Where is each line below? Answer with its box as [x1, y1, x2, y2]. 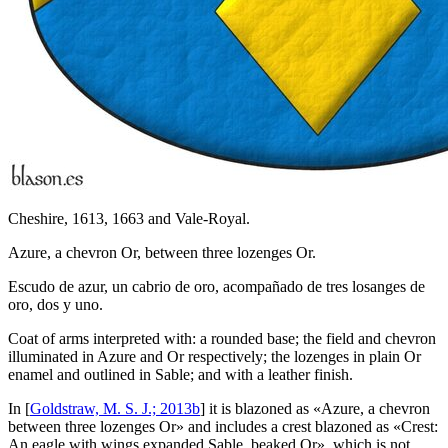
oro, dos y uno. [8, 295, 103, 313]
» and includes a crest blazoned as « [176, 417, 401, 435]
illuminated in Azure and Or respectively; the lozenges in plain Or [8, 347, 421, 365]
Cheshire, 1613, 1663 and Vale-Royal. [8, 209, 250, 227]
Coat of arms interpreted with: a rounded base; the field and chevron [8, 329, 436, 347]
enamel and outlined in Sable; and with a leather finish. [8, 365, 353, 383]
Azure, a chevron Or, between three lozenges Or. [8, 243, 316, 261]
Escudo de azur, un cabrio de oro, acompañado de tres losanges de [8, 277, 425, 295]
